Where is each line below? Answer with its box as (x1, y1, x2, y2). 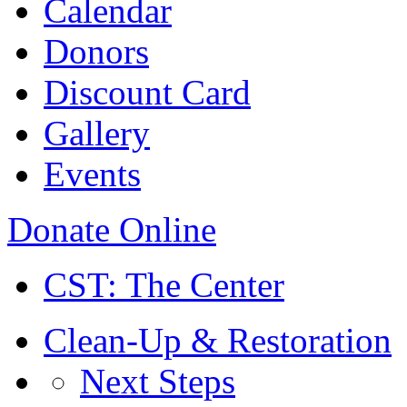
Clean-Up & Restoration (44, 321, 392, 360)
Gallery (44, 114, 150, 153)
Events (44, 154, 141, 194)
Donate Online (7, 210, 216, 249)
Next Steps (80, 362, 235, 401)
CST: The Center (44, 265, 284, 304)
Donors (44, 32, 149, 71)
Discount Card (44, 73, 251, 112)
